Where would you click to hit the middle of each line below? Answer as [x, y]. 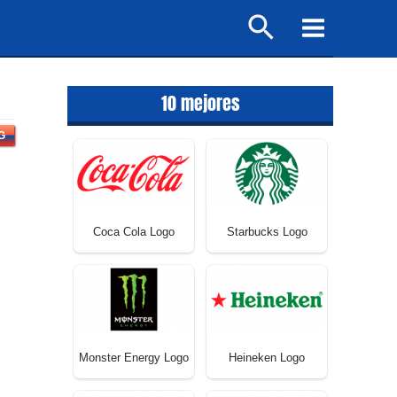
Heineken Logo [267, 358]
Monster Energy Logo [134, 358]
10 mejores [200, 103]
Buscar [270, 19]
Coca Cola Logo [134, 232]
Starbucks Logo [267, 232]
